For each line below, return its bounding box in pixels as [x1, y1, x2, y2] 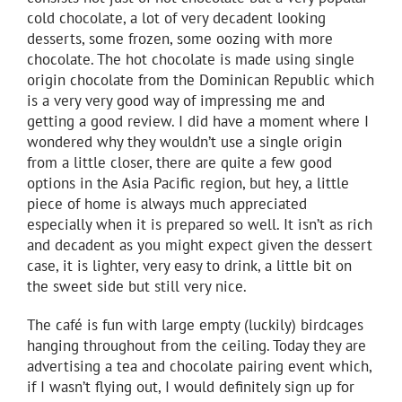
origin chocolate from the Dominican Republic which [27, 70, 374, 91]
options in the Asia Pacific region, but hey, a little [27, 173, 349, 194]
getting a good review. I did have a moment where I [27, 111, 369, 132]
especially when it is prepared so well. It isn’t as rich [27, 214, 372, 235]
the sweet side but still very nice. [27, 276, 247, 297]
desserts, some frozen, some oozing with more [27, 29, 333, 49]
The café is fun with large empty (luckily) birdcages [27, 315, 363, 336]
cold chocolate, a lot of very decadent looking [27, 8, 326, 29]
